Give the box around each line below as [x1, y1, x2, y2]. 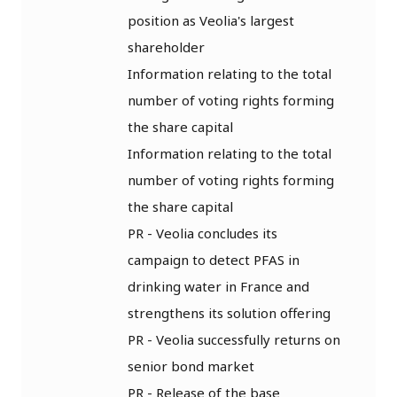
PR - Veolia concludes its [128, 223, 277, 242]
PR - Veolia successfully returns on [128, 330, 340, 348]
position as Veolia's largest [128, 11, 294, 29]
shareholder [128, 37, 205, 56]
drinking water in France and [128, 276, 309, 295]
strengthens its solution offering [128, 303, 331, 322]
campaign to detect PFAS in [128, 250, 300, 269]
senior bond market [128, 356, 254, 375]
